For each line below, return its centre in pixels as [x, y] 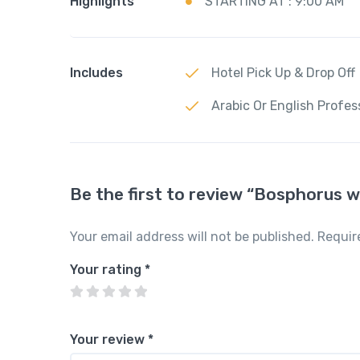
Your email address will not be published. [192, 236]
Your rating [107, 269]
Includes [96, 72]
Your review [109, 339]
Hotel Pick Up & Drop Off [283, 73]
